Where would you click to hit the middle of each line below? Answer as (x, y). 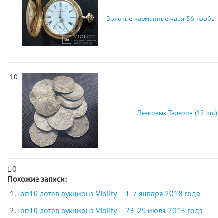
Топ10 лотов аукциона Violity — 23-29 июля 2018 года (110, 210)
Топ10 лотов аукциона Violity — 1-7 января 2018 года (109, 193)
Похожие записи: (37, 179)
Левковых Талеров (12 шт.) (177, 113)
